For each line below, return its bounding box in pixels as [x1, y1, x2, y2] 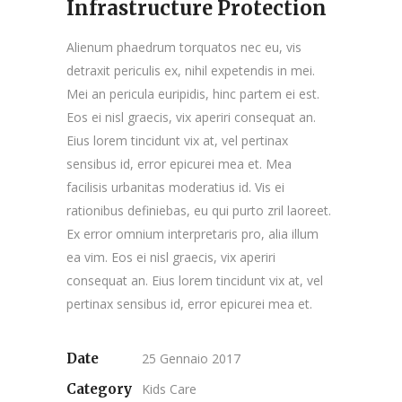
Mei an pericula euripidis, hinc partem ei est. [66, 85, 319, 102]
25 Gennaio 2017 [142, 350, 240, 367]
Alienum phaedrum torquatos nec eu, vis [66, 39, 301, 56]
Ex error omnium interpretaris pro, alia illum [66, 225, 319, 242]
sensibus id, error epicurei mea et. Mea [66, 155, 292, 172]
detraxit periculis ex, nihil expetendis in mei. [66, 62, 315, 79]
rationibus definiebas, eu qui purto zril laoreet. [66, 202, 331, 219]
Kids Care [142, 380, 197, 398]
